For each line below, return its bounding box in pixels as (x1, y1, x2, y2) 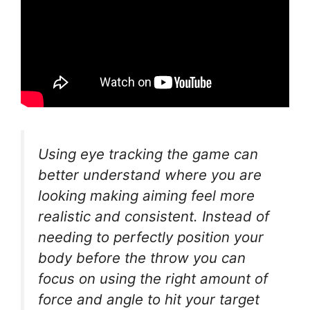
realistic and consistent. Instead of (38, 207, 269, 225)
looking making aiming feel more (38, 186, 255, 204)
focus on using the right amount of (38, 269, 268, 287)
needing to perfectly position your (38, 228, 264, 246)
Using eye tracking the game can (38, 145, 258, 163)
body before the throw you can (38, 248, 246, 266)
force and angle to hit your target (38, 290, 259, 308)
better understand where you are (38, 165, 262, 183)
